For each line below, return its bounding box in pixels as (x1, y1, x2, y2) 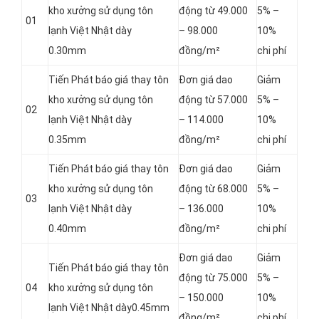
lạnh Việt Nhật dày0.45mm (48, 302, 169, 314)
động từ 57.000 (179, 94, 248, 106)
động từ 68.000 (179, 183, 248, 195)
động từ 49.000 (179, 5, 248, 17)
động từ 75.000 (179, 272, 248, 284)
